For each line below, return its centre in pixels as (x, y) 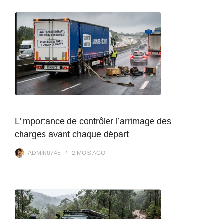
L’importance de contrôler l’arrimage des (93, 121)
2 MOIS (82, 153)
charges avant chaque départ (72, 134)
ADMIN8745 (44, 153)
